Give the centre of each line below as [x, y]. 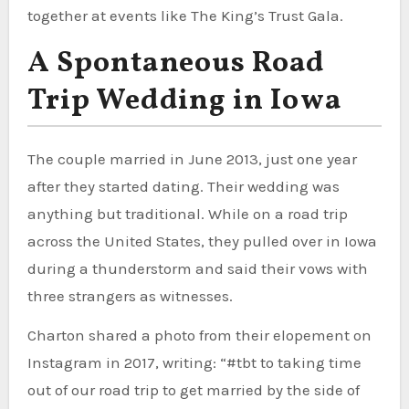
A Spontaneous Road [176, 63]
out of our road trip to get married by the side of [193, 389]
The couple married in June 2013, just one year [192, 158]
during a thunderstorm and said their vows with [197, 268]
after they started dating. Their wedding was [183, 186]
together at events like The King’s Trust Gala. [185, 15]
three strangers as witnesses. [130, 295]
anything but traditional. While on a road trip [187, 213]
